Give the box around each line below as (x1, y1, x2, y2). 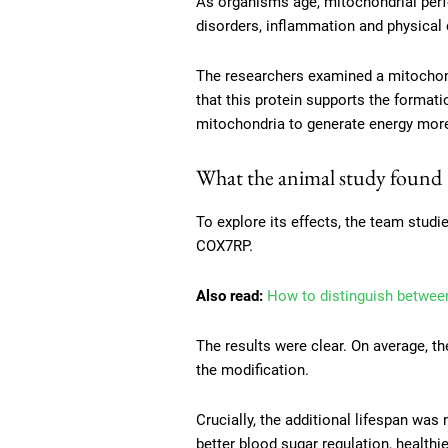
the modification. (196, 361, 309, 380)
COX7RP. (196, 237, 253, 256)
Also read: (196, 287, 263, 306)
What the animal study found (196, 163, 442, 193)
